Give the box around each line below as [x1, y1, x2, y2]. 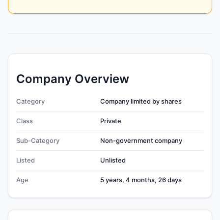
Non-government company [100, 136, 182, 144]
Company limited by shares [100, 97, 182, 105]
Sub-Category [16, 136, 59, 144]
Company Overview [16, 71, 129, 86]
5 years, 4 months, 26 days [100, 175, 182, 184]
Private [100, 116, 121, 125]
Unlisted [100, 156, 126, 164]
